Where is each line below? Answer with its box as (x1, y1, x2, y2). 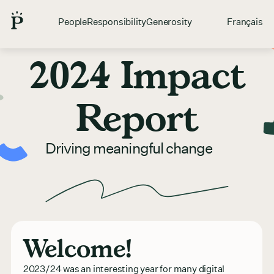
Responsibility (87, 16, 147, 28)
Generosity (146, 16, 193, 28)
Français (227, 16, 263, 28)
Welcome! (23, 232, 131, 263)
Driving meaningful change (45, 139, 212, 157)
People (58, 16, 87, 28)
